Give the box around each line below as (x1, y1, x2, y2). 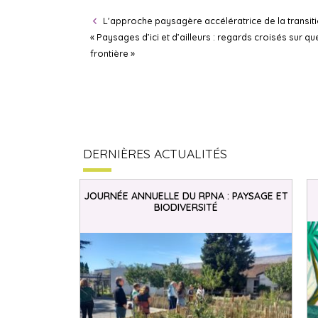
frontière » (90, 48, 135, 59)
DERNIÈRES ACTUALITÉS (83, 146, 227, 162)
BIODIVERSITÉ (154, 201, 218, 214)
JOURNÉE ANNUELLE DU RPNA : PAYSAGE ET (84, 190, 288, 203)
